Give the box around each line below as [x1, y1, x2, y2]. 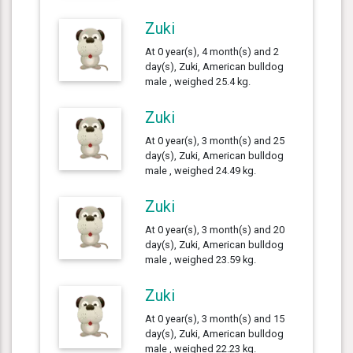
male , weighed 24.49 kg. [145, 164, 257, 176]
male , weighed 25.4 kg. [145, 75, 251, 87]
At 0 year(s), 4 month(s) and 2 [145, 45, 280, 58]
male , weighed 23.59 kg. [145, 253, 257, 266]
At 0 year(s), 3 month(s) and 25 [145, 134, 285, 147]
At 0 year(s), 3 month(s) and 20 [145, 223, 285, 236]
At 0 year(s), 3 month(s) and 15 [145, 312, 285, 325]
